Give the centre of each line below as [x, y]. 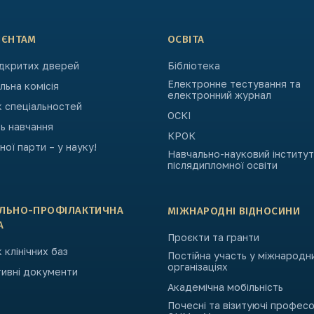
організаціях [198, 267]
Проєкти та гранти [213, 237]
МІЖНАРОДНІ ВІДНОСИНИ [234, 211]
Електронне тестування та [234, 84]
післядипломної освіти [223, 165]
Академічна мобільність [225, 287]
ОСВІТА [186, 39]
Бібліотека [194, 66]
